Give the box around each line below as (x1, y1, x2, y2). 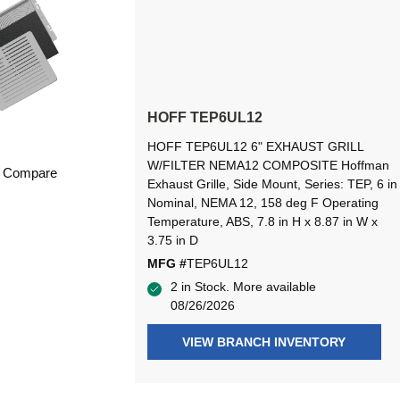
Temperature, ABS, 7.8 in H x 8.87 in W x (146, 214, 378, 229)
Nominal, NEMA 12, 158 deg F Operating (146, 196, 379, 211)
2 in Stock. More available (170, 279, 316, 295)
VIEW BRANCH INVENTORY (182, 335, 346, 350)
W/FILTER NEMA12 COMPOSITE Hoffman (146, 158, 389, 173)
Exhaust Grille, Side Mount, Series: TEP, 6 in (146, 177, 397, 192)
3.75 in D (146, 233, 198, 248)
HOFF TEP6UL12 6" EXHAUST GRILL (146, 139, 363, 154)
